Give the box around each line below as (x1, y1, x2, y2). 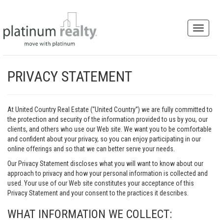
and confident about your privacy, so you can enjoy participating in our (7, 135, 201, 143)
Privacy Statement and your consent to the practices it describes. (7, 189, 189, 197)
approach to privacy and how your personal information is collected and (7, 169, 208, 177)
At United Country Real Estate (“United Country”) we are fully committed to (7, 106, 213, 113)
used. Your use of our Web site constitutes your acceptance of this (7, 179, 194, 187)
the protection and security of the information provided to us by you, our (7, 115, 208, 123)
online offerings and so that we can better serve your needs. (7, 145, 175, 153)
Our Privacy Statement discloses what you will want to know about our (7, 160, 203, 167)
